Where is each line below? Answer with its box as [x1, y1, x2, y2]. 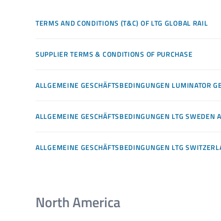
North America [36, 191, 120, 213]
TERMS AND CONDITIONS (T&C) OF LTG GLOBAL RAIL [36, 17, 208, 28]
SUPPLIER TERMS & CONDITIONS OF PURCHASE [36, 48, 193, 59]
